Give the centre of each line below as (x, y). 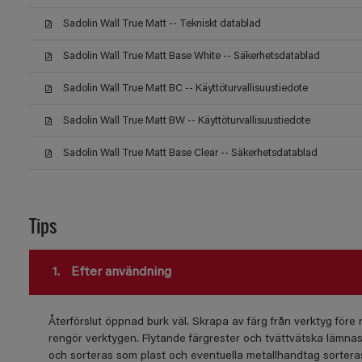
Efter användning (119, 272)
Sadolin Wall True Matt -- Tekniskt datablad (162, 24)
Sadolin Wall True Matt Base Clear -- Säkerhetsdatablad (190, 153)
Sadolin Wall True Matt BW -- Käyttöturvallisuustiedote (186, 121)
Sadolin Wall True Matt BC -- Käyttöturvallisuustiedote (185, 88)
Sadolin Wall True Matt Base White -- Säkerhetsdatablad (191, 56)
